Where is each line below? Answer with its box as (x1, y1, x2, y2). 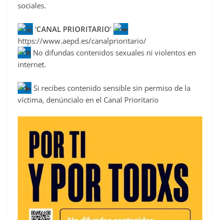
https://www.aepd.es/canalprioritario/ (18, 35, 146, 46)
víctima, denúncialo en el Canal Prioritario (18, 94, 159, 105)
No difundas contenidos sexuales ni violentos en (31, 47, 196, 57)
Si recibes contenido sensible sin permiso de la (31, 82, 191, 93)
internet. (18, 59, 46, 69)
